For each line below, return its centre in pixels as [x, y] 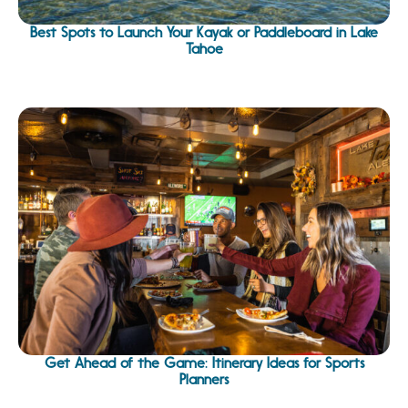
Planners [204, 380]
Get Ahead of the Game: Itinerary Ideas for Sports [204, 363]
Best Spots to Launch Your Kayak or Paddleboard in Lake [204, 32]
